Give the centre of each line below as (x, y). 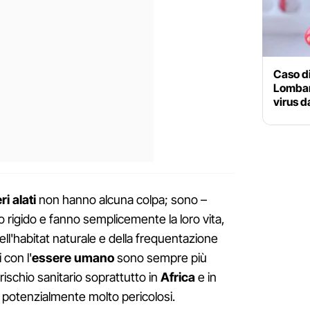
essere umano (73, 258)
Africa (178, 277)
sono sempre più (161, 258)
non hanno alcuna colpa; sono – (121, 200)
